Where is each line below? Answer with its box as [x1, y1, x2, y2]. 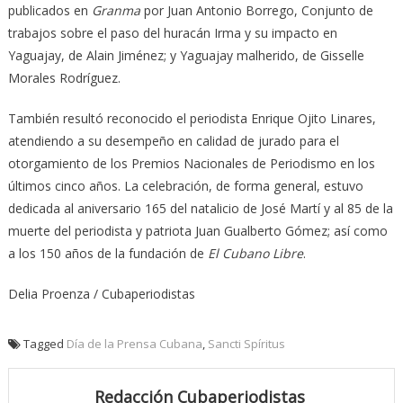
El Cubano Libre [207, 245, 303, 263]
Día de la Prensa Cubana [66, 336, 202, 353]
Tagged [22, 336, 67, 353]
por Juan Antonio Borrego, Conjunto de [143, 2, 373, 20]
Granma [91, 2, 144, 20]
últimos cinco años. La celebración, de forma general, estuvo [7, 177, 363, 195]
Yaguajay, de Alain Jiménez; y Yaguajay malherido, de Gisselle [7, 47, 364, 65]
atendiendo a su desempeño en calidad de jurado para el [7, 132, 339, 150]
